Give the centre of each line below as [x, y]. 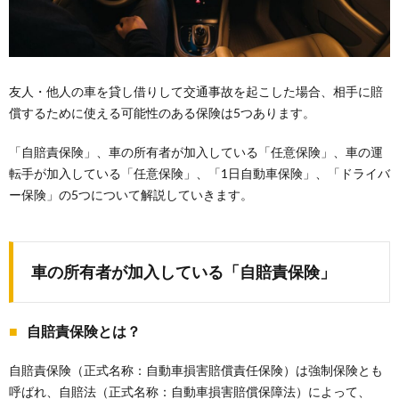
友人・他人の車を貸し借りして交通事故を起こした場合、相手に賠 [196, 92]
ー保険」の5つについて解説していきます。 [131, 195]
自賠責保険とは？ [84, 331]
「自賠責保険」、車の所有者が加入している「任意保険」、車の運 [196, 152]
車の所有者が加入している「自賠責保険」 [183, 272]
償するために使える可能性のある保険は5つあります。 [162, 113]
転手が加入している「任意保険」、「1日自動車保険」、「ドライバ [199, 174]
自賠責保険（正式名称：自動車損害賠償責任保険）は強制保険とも [196, 370]
